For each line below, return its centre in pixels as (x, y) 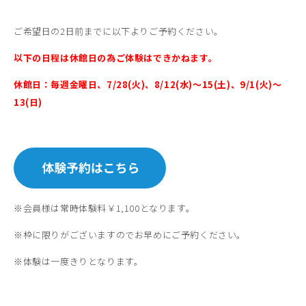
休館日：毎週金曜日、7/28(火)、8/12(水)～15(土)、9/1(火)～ (148, 84)
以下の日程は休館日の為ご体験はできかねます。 (116, 58)
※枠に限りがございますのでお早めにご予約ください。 (130, 235)
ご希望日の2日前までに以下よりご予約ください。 (119, 31)
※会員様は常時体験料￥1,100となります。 (105, 208)
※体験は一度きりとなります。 (79, 261)
